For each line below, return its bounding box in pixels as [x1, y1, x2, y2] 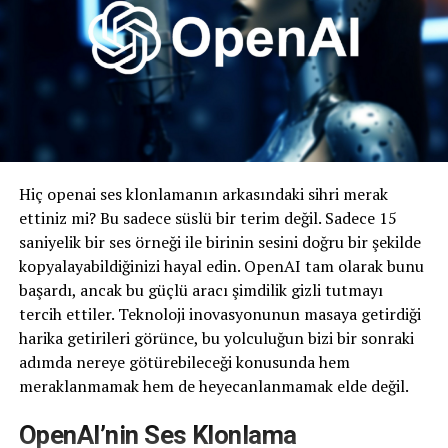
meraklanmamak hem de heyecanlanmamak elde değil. [18, 375, 409, 398]
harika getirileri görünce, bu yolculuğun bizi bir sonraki [18, 327, 414, 350]
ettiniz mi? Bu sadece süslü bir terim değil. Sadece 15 [18, 207, 397, 230]
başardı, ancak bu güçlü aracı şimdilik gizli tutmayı [18, 279, 383, 302]
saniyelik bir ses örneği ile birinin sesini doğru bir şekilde [18, 231, 421, 254]
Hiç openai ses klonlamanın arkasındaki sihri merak [18, 183, 388, 206]
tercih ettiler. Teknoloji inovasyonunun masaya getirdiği [18, 303, 421, 326]
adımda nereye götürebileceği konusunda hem [18, 351, 350, 374]
